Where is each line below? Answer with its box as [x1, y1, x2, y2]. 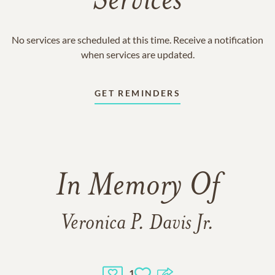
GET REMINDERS [94, 88, 181, 98]
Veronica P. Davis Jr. [61, 213, 214, 234]
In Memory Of [56, 171, 219, 203]
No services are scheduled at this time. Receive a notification [12, 34, 263, 45]
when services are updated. [80, 48, 195, 60]
